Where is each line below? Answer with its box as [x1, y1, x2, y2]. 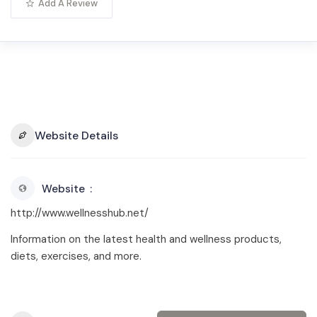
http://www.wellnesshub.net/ [11, 206, 149, 220]
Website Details [35, 127, 118, 143]
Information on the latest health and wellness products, [11, 232, 282, 246]
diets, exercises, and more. [11, 249, 142, 263]
